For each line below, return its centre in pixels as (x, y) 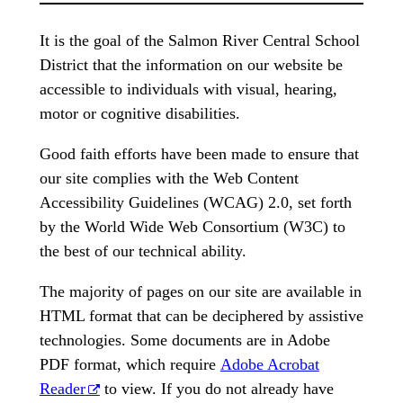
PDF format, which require (130, 364)
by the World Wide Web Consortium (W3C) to (192, 226)
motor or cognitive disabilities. (139, 113)
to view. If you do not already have (216, 388)
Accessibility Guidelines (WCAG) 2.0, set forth (195, 202)
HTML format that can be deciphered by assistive (201, 315)
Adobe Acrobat (269, 364)
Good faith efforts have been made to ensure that (199, 153)
